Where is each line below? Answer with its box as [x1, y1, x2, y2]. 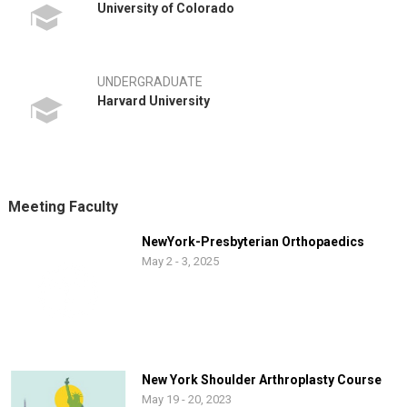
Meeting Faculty [8, 198, 118, 215]
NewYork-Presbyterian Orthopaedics [142, 234, 364, 249]
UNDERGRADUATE [97, 74, 203, 89]
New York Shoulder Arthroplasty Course [142, 372, 382, 387]
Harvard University [97, 94, 210, 108]
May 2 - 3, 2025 [142, 254, 219, 268]
